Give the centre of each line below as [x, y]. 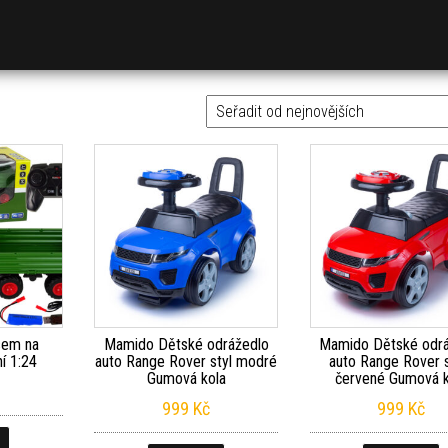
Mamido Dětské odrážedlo [186, 344]
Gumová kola [186, 378]
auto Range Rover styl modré [186, 361]
